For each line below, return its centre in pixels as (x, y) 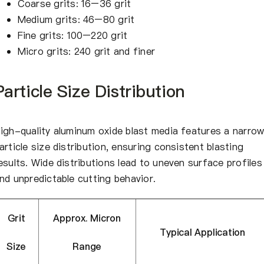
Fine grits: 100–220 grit (72, 35)
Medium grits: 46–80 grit (76, 19)
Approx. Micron (87, 218)
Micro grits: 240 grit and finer (86, 51)
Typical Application (202, 232)
